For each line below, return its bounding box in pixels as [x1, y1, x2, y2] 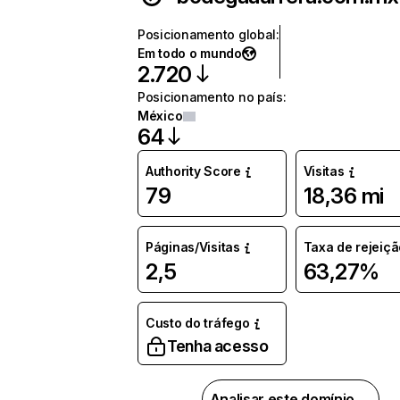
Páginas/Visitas [146, 239, 240, 254]
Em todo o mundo [137, 46, 242, 61]
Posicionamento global [137, 27, 277, 42]
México [137, 108, 183, 123]
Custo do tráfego [146, 315, 250, 330]
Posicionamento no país [137, 89, 283, 104]
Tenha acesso [167, 337, 269, 355]
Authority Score [146, 163, 241, 179]
